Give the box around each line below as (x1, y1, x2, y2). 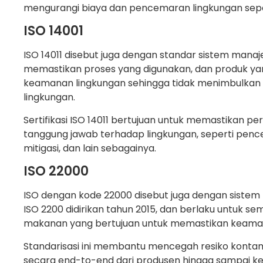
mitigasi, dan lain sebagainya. (23, 141, 156, 155)
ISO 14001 (23, 22, 83, 41)
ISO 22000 (23, 162, 89, 181)
